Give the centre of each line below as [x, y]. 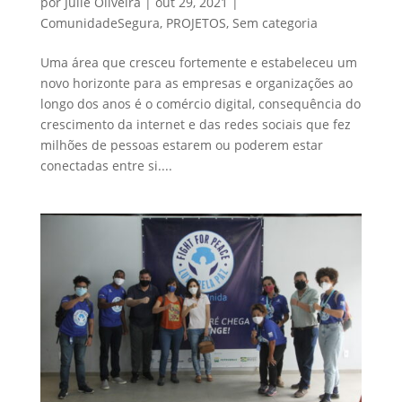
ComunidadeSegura [100, 23]
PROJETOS [196, 23]
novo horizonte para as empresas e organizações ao [196, 83]
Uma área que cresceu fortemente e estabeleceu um [198, 63]
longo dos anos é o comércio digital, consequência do [200, 104]
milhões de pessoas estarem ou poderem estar [181, 145]
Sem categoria [275, 23]
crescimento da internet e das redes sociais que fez [195, 125]
